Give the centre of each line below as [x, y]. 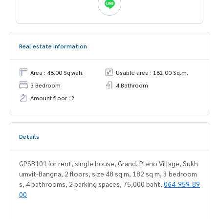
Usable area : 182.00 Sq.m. [152, 73]
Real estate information [53, 46]
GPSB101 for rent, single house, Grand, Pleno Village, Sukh [109, 164]
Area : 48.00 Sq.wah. [57, 73]
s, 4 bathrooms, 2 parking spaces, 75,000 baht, [91, 184]
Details [29, 137]
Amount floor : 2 [53, 98]
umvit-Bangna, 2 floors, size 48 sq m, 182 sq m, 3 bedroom [108, 174]
